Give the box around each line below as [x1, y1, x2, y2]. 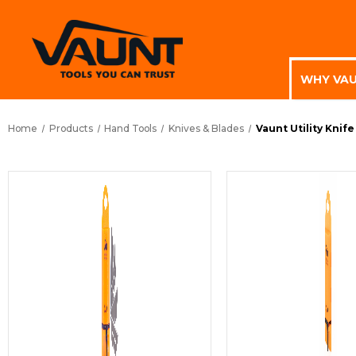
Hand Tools [104, 122, 157, 134]
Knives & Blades [168, 122, 245, 134]
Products [48, 122, 93, 134]
